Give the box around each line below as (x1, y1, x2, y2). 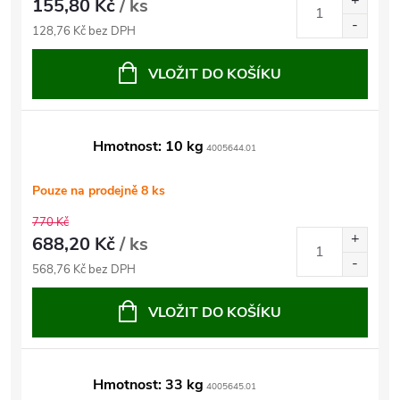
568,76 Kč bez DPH (32, 262, 136, 278)
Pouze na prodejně (32, 182, 141, 199)
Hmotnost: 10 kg (93, 137, 204, 156)
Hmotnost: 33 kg (93, 375, 204, 395)
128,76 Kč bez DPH (32, 23, 136, 39)
